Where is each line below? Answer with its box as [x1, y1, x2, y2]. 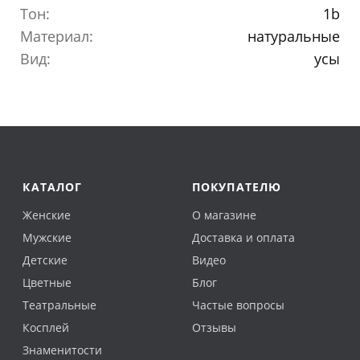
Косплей [22, 320, 70, 336]
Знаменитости [22, 342, 103, 358]
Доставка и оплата [191, 230, 295, 246]
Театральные [22, 297, 97, 313]
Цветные [22, 275, 72, 291]
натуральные [247, 27, 340, 47]
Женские [22, 207, 72, 223]
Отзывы [191, 320, 236, 336]
